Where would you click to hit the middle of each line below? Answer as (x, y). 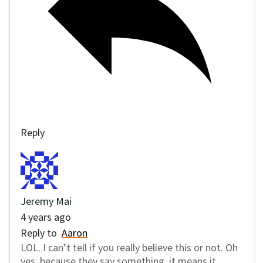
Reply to (41, 233)
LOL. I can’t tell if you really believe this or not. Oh (129, 248)
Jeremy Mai (46, 201)
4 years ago (46, 217)
